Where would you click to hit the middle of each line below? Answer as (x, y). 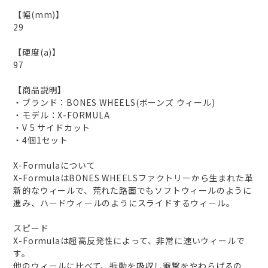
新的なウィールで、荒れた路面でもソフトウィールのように (133, 191)
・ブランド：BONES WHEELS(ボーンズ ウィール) (114, 103)
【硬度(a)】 (37, 52)
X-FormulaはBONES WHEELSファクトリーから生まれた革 (133, 178)
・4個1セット (41, 140)
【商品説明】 (40, 90)
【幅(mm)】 (39, 15)
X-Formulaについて (54, 165)
